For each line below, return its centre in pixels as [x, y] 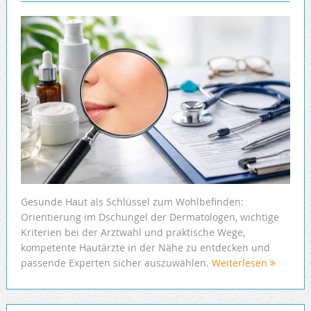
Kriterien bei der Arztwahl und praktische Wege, [133, 232]
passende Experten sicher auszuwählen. [116, 262]
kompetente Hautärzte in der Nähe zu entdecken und [145, 247]
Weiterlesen [241, 262]
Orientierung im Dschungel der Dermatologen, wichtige [150, 217]
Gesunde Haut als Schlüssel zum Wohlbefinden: [132, 201]
